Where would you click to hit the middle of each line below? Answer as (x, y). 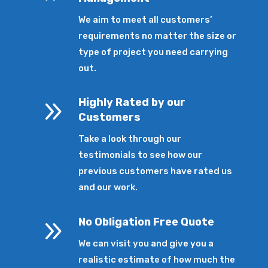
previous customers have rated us (156, 171)
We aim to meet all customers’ (146, 19)
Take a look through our (130, 139)
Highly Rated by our (132, 103)
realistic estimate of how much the (157, 259)
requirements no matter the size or (158, 36)
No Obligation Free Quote (147, 222)
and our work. (108, 188)
